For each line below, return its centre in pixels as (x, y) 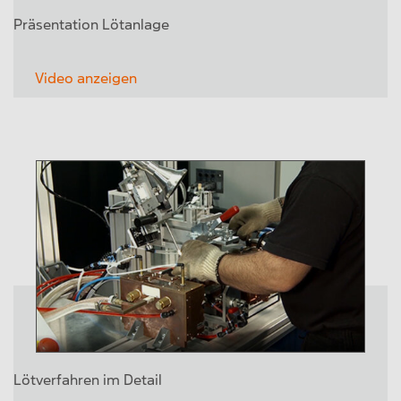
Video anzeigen (86, 79)
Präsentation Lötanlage (91, 25)
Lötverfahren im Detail (88, 380)
